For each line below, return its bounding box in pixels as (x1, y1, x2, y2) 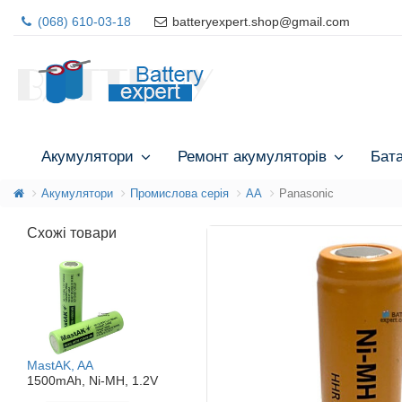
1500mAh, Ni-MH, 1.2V (27, 373, 158, 389)
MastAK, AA (27, 358, 93, 373)
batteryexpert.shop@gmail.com (169, 14, 350, 29)
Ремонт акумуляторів (178, 143, 327, 166)
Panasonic (279, 186, 334, 200)
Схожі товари (27, 224, 117, 240)
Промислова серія (130, 186, 229, 200)
